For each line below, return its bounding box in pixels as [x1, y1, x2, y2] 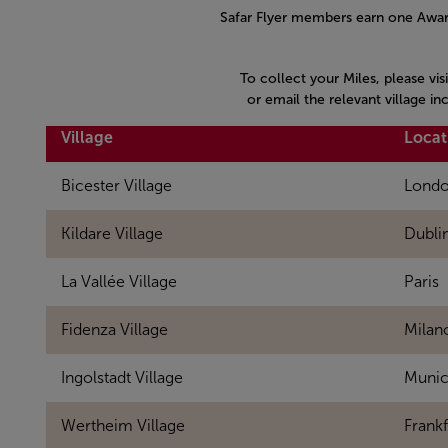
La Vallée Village [60, 272, 177, 291]
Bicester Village [60, 176, 172, 195]
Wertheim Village [60, 416, 185, 435]
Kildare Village [60, 224, 163, 243]
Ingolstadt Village [60, 368, 183, 387]
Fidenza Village [60, 320, 168, 339]
